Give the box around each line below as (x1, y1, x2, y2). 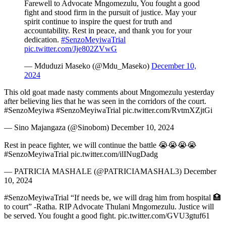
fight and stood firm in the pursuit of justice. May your (24, 8, 196, 17)
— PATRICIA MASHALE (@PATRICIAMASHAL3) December (4, 167, 216, 176)
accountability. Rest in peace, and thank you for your (24, 26, 192, 35)
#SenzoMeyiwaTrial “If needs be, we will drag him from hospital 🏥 (4, 193, 221, 202)
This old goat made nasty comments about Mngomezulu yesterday (4, 88, 214, 97)
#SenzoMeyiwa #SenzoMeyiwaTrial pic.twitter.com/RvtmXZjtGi (4, 106, 212, 115)
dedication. (24, 35, 61, 44)
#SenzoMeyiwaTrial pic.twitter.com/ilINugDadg (4, 150, 158, 159)
